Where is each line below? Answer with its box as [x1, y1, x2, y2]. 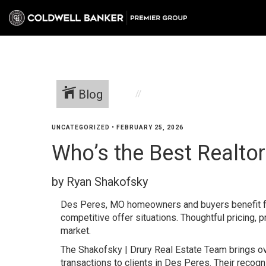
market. [61, 225, 91, 236]
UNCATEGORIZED [52, 124, 110, 131]
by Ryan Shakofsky [52, 175, 148, 189]
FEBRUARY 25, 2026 [116, 124, 183, 131]
